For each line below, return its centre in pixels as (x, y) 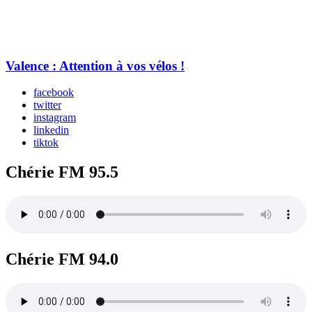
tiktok (46, 143)
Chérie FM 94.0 (62, 259)
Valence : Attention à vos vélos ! (95, 65)
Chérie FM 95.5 (62, 172)
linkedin (51, 130)
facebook (54, 93)
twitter (47, 105)
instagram (55, 118)
